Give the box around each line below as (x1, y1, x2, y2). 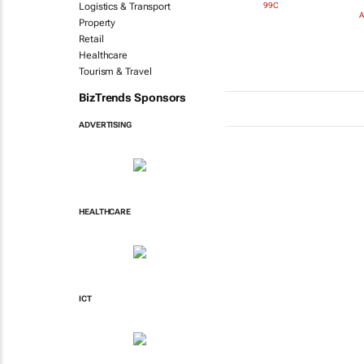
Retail (79, 33, 104, 45)
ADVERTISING (79, 120, 132, 129)
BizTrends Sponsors (79, 91, 187, 104)
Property (79, 17, 116, 28)
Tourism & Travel (79, 66, 152, 77)
